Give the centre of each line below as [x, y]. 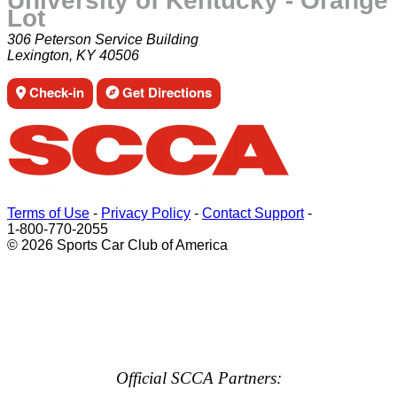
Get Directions [165, 92]
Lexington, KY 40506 [73, 55]
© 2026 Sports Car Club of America [117, 245]
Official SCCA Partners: [198, 378]
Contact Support [253, 213]
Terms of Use [48, 213]
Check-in [55, 92]
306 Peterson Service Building [103, 39]
